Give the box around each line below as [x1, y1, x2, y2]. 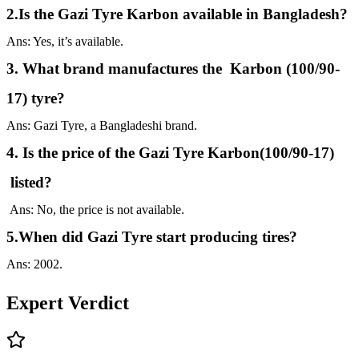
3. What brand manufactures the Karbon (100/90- [6, 60, 340, 78]
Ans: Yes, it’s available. [6, 34, 123, 49]
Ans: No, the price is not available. [6, 203, 184, 217]
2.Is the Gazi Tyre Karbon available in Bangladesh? [6, 6, 348, 23]
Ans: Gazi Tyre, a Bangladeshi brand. [6, 119, 197, 133]
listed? [6, 174, 52, 192]
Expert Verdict [6, 292, 129, 314]
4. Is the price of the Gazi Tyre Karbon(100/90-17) [6, 144, 334, 162]
